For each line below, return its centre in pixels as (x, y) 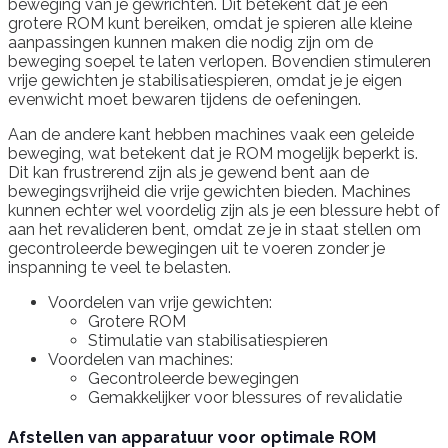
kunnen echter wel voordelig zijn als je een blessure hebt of (224, 210)
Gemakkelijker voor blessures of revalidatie (245, 397)
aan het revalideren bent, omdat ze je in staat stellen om (214, 229)
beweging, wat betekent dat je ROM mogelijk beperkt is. (213, 153)
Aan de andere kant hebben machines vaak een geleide (211, 134)
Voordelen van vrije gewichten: (160, 302)
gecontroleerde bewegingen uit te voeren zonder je (196, 248)
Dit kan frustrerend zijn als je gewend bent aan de (188, 172)
